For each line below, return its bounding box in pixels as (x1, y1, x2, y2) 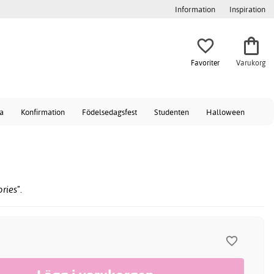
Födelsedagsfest (82, 107, 137, 117)
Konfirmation (21, 107, 65, 117)
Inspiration (229, 4, 265, 14)
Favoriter (191, 57, 220, 67)
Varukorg (236, 57, 266, 67)
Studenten (154, 107, 189, 117)
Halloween (206, 107, 245, 117)
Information (175, 4, 215, 14)
